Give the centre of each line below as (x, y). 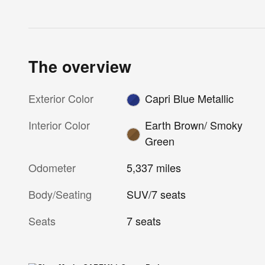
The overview (80, 66)
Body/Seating (60, 194)
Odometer (52, 168)
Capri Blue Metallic (189, 98)
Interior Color (59, 125)
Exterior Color (61, 98)
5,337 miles (154, 168)
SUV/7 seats (156, 194)
